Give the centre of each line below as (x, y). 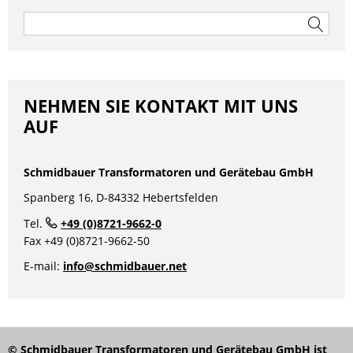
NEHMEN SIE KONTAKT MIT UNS (161, 106)
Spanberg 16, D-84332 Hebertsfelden (121, 198)
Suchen (36, 18)
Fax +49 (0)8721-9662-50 (87, 241)
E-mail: (43, 266)
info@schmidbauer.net (125, 266)
